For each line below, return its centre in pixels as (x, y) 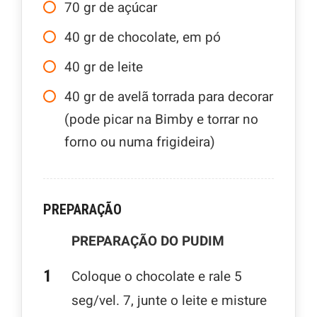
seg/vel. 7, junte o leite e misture (169, 300)
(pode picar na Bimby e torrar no (161, 119)
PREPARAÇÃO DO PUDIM (148, 241)
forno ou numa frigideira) (140, 142)
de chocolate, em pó (160, 37)
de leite (121, 67)
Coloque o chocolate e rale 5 (157, 276)
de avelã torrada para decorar (186, 97)
